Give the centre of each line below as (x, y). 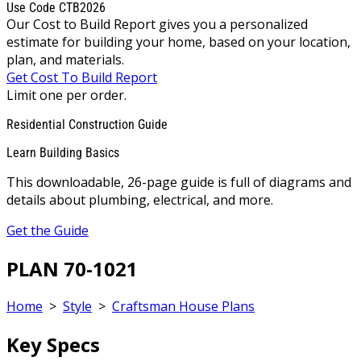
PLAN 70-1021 (72, 268)
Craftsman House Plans (183, 307)
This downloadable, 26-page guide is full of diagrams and (179, 182)
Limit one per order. (66, 95)
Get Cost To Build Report (82, 77)
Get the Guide (48, 230)
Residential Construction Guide (87, 124)
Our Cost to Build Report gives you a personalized (157, 24)
